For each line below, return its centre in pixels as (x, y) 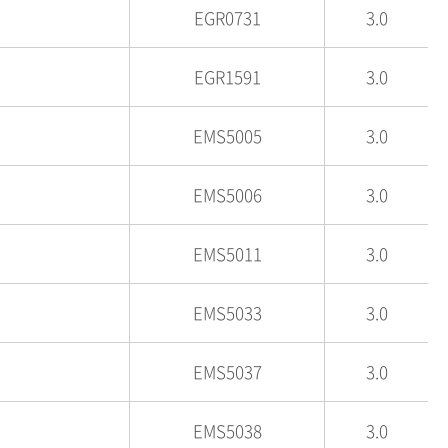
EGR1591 (227, 76)
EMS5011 (227, 253)
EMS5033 (227, 312)
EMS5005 (227, 135)
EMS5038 (227, 430)
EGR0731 (227, 17)
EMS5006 (227, 194)
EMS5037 (227, 371)
